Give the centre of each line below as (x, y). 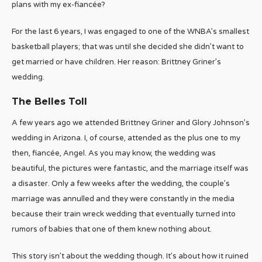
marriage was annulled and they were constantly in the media (123, 199)
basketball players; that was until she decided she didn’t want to (128, 47)
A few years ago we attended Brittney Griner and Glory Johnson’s (131, 123)
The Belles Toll (49, 101)
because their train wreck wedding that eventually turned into (124, 214)
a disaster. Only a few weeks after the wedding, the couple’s (121, 184)
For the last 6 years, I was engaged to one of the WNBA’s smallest (130, 32)
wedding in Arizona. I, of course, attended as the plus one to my (126, 138)
